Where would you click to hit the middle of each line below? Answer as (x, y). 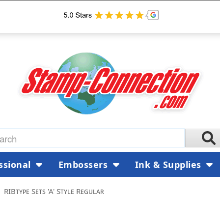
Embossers (84, 164)
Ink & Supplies (169, 164)
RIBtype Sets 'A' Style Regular (54, 191)
